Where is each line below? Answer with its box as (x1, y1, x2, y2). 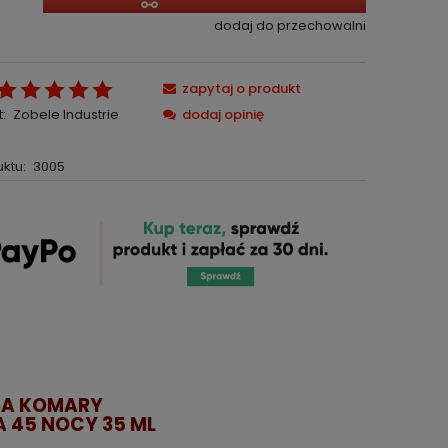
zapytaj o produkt (182, 79, 302, 98)
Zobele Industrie (12, 105, 119, 124)
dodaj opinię (182, 105, 265, 124)
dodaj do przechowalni (213, 15, 366, 35)
